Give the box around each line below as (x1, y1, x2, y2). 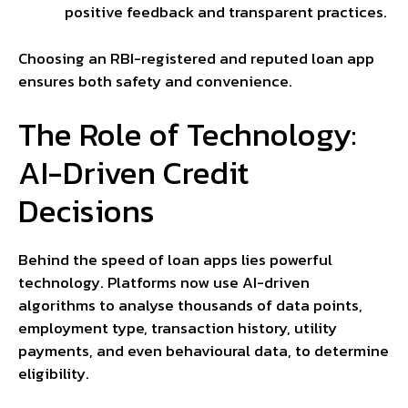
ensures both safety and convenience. (18, 68, 292, 93)
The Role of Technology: (18, 110, 357, 159)
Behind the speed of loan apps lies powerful (18, 248, 332, 272)
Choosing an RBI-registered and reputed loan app (18, 46, 374, 70)
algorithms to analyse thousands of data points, (18, 293, 362, 318)
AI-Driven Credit (18, 148, 249, 198)
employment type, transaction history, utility (18, 316, 337, 341)
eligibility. (18, 362, 89, 386)
